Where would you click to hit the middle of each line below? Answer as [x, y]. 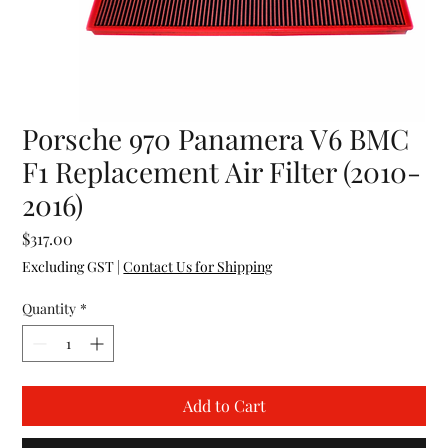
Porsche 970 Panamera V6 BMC [216, 139]
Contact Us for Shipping [198, 267]
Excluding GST [68, 267]
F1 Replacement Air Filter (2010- [222, 172]
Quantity [49, 309]
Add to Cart [224, 406]
